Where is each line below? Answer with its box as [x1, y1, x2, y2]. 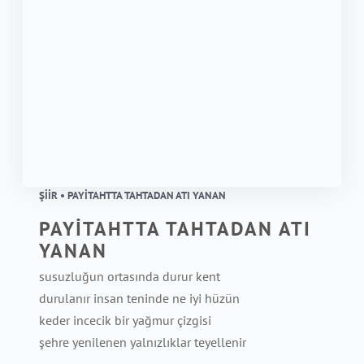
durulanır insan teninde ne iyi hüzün [39, 290, 240, 306]
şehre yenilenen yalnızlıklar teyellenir [39, 334, 246, 350]
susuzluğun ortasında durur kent [39, 268, 220, 284]
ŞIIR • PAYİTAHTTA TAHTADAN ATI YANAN [39, 188, 226, 202]
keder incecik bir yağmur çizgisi [39, 312, 211, 328]
